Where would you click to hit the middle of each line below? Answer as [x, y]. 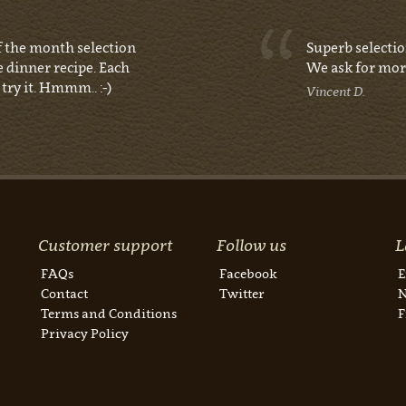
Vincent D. [335, 91]
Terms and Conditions [109, 313]
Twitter [242, 293]
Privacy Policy [85, 333]
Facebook [248, 273]
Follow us [251, 245]
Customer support [106, 245]
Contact [65, 293]
